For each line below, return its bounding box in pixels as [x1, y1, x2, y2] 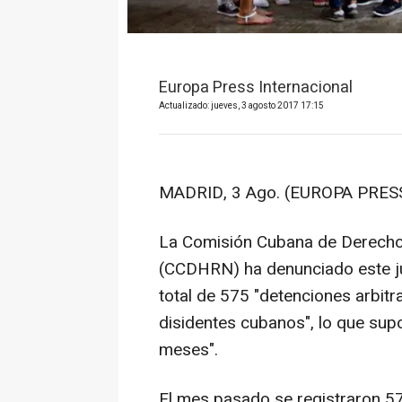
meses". [159, 336, 218, 363]
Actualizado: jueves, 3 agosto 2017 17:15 [159, 99, 324, 112]
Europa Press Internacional [159, 74, 353, 100]
